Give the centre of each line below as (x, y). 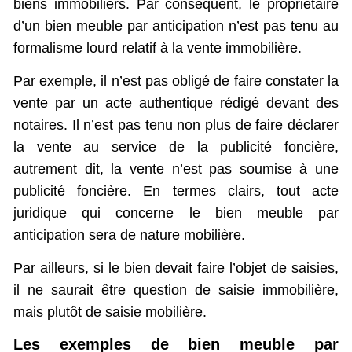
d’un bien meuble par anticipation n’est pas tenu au (176, 26)
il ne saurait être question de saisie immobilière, (176, 290)
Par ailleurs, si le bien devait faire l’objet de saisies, (176, 268)
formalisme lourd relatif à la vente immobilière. (158, 48)
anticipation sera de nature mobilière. (129, 235)
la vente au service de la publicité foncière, (176, 147)
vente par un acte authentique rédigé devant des (176, 103)
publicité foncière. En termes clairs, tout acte (176, 191)
